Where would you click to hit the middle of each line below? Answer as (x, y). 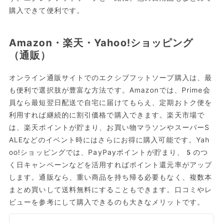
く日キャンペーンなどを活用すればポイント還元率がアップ (111, 165)
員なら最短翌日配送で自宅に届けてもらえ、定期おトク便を (111, 102)
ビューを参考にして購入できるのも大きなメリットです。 (107, 202)
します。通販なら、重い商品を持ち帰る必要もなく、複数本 (111, 177)
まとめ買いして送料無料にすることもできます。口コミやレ (111, 189)
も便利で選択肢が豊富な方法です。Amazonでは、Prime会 (110, 90)
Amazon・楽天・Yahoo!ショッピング (101, 43)
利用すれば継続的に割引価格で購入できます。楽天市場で (107, 115)
